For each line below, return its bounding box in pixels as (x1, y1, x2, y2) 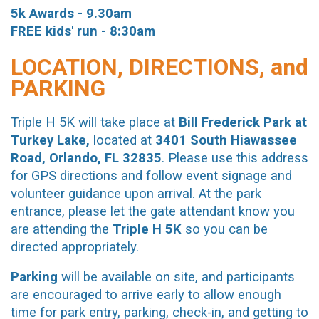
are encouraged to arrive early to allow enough (11, 287, 281, 303)
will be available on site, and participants (58, 269, 295, 286)
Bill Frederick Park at (179, 114, 307, 130)
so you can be (185, 221, 268, 237)
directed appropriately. (11, 239, 139, 255)
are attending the (11, 221, 113, 237)
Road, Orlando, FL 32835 (11, 150, 162, 166)
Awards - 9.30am (29, 6, 132, 22)
